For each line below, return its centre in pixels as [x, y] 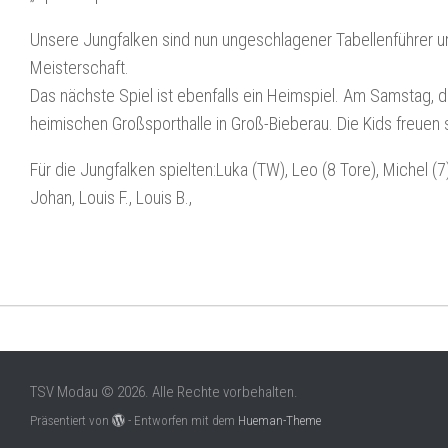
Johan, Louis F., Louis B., [111, 197]
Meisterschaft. [79, 67]
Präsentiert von [71, 420]
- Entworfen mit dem [182, 420]
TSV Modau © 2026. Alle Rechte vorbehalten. [164, 392]
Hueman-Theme [280, 420]
